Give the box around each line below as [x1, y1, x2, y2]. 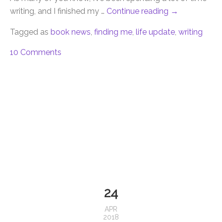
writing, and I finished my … [10, 6, 107, 16]
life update [136, 27, 175, 37]
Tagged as [10, 27, 49, 37]
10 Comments [10, 48, 61, 57]
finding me [94, 27, 132, 37]
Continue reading [107, 6, 170, 16]
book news [51, 27, 91, 37]
